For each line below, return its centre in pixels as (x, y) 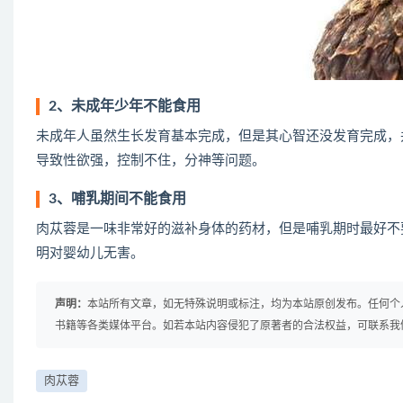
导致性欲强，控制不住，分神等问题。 (151, 161)
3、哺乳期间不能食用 (117, 199)
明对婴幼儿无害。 (90, 253)
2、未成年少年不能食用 (125, 106)
